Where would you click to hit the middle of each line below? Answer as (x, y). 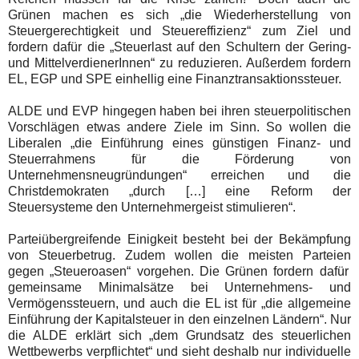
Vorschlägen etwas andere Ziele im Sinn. (134, 127)
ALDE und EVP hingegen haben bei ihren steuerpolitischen (179, 111)
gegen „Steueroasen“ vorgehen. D (109, 271)
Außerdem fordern (298, 63)
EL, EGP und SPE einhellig (88, 79)
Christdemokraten (69, 191)
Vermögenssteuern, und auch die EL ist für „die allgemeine (179, 303)
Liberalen (39, 143)
